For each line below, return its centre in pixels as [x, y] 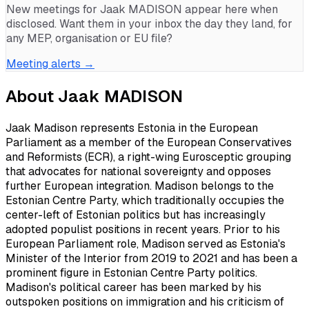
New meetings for [53, 9]
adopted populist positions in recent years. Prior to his [143, 229]
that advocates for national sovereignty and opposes [138, 171]
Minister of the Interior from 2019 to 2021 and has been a [151, 258]
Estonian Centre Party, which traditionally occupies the [145, 200]
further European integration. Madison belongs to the [140, 186]
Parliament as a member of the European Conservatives [149, 142]
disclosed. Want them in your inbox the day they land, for [149, 24]
